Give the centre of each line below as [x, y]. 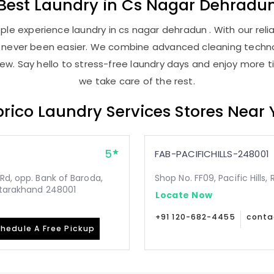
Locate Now [184, 195]
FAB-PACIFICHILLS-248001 [212, 154]
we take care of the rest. [137, 81]
